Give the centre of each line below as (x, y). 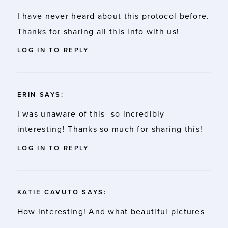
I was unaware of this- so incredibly (91, 114)
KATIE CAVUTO (48, 193)
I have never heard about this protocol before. (113, 17)
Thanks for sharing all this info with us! (98, 32)
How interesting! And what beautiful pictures (111, 212)
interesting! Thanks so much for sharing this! (110, 130)
